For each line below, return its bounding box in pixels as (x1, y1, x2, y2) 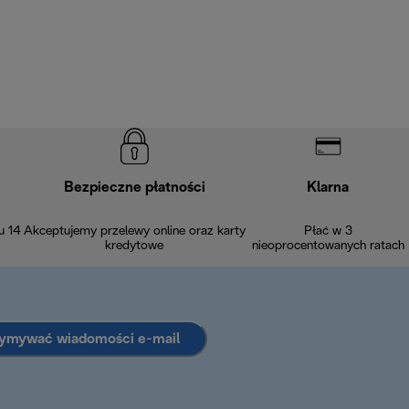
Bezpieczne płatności (63, 181, 205, 195)
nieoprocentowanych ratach (251, 240, 404, 253)
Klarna (307, 181, 350, 195)
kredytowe (105, 240, 164, 253)
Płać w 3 (303, 225, 352, 238)
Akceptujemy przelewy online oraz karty (23, 225, 246, 238)
